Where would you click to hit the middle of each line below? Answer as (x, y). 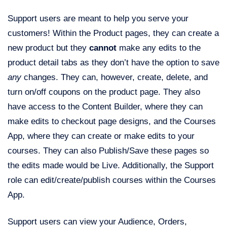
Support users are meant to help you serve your (98, 19)
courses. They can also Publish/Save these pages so (108, 151)
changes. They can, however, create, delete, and (115, 78)
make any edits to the (159, 48)
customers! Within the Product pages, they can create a (113, 33)
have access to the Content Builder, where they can (105, 107)
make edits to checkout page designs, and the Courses (112, 122)
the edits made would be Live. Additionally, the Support (111, 166)
